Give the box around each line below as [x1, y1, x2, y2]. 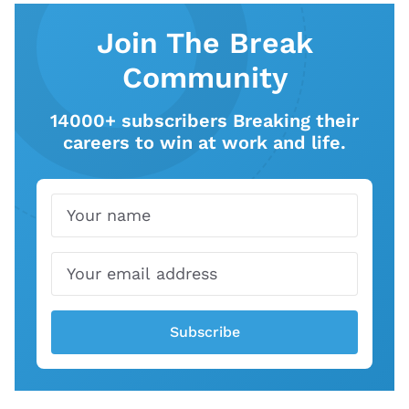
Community [121, 59, 288, 95]
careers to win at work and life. [63, 131, 346, 153]
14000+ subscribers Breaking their [50, 109, 359, 131]
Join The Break [96, 25, 313, 60]
